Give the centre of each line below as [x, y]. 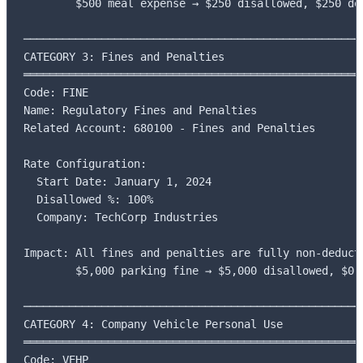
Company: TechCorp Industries [121, 218]
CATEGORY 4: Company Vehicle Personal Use [153, 325]
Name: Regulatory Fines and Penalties [140, 111]
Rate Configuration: [85, 164]
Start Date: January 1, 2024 [117, 182]
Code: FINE [56, 93]
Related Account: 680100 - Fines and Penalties [169, 128]
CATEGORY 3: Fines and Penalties [124, 57]
